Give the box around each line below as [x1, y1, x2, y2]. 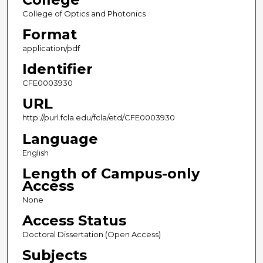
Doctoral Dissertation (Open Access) [22, 229, 161, 239]
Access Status [22, 211, 126, 229]
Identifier [22, 60, 93, 78]
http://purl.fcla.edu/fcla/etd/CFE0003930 [22, 113, 175, 123]
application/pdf [22, 43, 80, 53]
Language [22, 130, 98, 147]
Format [22, 26, 77, 43]
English [22, 147, 49, 157]
